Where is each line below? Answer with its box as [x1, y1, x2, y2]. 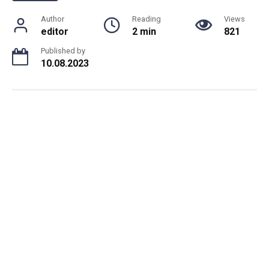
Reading [131, 14, 161, 23]
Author [41, 14, 64, 23]
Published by [41, 46, 85, 55]
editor [41, 25, 68, 37]
